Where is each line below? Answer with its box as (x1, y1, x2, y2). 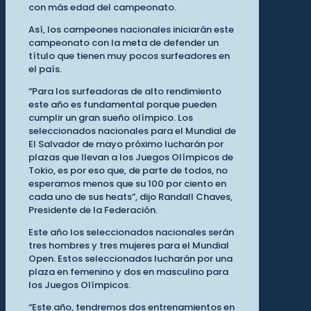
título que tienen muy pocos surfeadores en (28, 49, 230, 63)
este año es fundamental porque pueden (28, 98, 217, 112)
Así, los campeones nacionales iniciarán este (28, 23, 234, 37)
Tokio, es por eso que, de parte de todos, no (28, 164, 228, 178)
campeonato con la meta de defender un (28, 36, 219, 50)
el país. (28, 62, 62, 76)
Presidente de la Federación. (28, 203, 158, 217)
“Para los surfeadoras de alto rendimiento (28, 85, 221, 99)
